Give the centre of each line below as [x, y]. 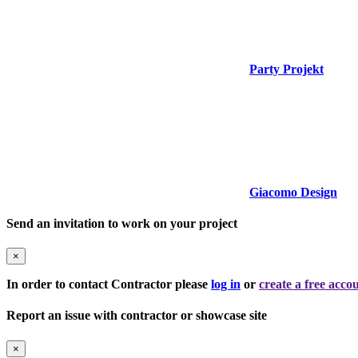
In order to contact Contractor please [109, 284]
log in [226, 284]
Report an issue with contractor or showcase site [137, 316]
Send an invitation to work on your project [122, 223]
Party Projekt [286, 69]
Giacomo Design [293, 192]
